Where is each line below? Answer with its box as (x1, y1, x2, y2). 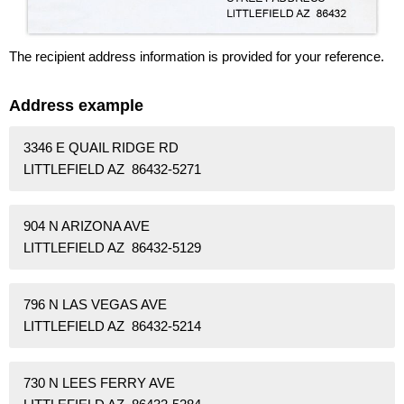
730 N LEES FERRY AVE (23, 374, 175, 390)
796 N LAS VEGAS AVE (23, 296, 167, 312)
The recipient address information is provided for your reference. (9, 48, 384, 64)
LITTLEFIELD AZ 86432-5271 (23, 161, 201, 177)
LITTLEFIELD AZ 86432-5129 (23, 239, 201, 255)
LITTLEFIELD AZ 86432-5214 (23, 317, 201, 334)
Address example (9, 96, 143, 115)
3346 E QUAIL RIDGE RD (23, 139, 179, 155)
